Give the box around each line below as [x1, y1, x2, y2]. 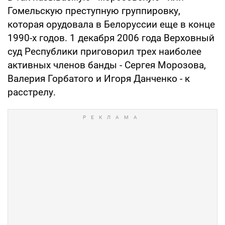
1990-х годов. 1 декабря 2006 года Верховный [8, 32, 214, 44]
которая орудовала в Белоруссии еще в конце [8, 18, 215, 30]
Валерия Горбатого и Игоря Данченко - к [8, 72, 190, 84]
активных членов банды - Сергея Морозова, [8, 59, 206, 71]
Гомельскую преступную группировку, [8, 5, 180, 17]
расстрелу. [8, 86, 56, 98]
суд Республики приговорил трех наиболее [8, 45, 201, 57]
